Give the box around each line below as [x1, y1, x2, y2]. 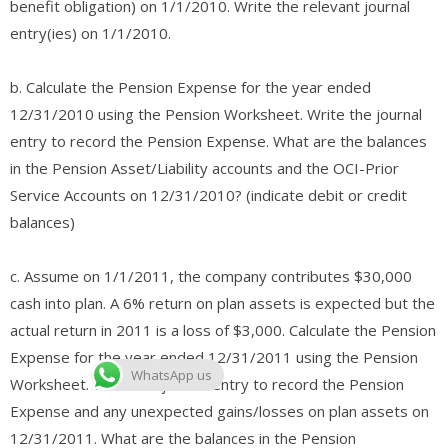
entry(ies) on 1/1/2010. [10, 22, 171, 43]
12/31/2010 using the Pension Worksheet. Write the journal [10, 103, 422, 124]
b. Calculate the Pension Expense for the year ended [10, 76, 371, 97]
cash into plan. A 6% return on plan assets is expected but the [10, 292, 435, 313]
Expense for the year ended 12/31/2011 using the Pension [10, 346, 418, 367]
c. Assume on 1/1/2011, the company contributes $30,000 [10, 265, 412, 286]
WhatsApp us [131, 365, 212, 384]
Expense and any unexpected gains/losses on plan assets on [10, 400, 429, 421]
